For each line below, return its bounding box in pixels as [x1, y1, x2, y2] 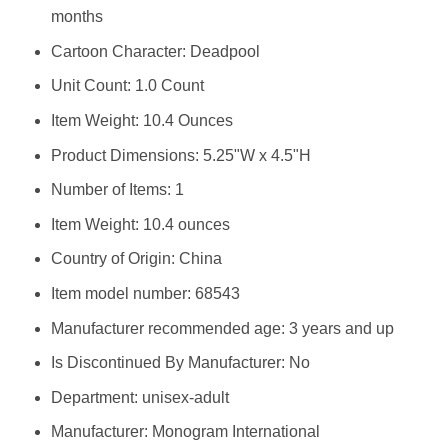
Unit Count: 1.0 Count [50, 77, 204, 95]
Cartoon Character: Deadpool [50, 42, 260, 60]
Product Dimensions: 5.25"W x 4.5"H [50, 146, 311, 164]
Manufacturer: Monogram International [50, 423, 320, 441]
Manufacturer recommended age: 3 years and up [50, 319, 394, 337]
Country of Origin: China [50, 250, 222, 268]
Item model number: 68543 [50, 284, 240, 302]
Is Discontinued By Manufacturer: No [50, 354, 310, 372]
